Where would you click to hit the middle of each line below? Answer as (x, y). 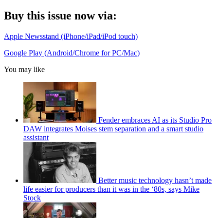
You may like (24, 70)
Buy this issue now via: (60, 16)
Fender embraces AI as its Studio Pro (155, 120)
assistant (36, 138)
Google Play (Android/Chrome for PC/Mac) (72, 53)
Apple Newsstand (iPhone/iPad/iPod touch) (71, 36)
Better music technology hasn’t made (155, 181)
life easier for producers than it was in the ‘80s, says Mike (111, 189)
